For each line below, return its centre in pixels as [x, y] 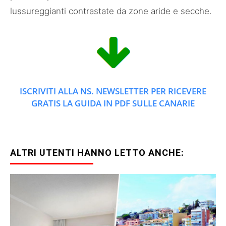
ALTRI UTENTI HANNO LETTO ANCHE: [97, 153]
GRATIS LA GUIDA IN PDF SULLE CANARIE [113, 103]
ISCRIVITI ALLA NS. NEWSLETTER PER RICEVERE [113, 91]
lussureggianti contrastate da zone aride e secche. [111, 11]
